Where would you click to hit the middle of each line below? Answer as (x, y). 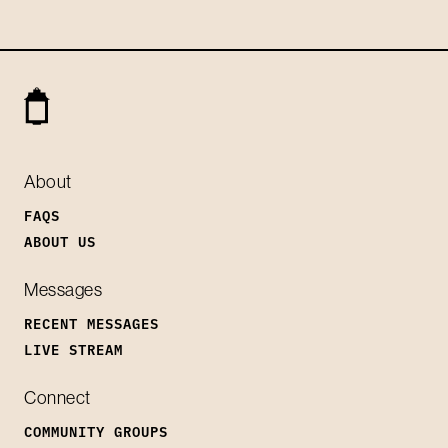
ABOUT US (60, 240)
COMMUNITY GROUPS (96, 430)
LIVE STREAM (73, 348)
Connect (57, 397)
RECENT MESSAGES (91, 322)
